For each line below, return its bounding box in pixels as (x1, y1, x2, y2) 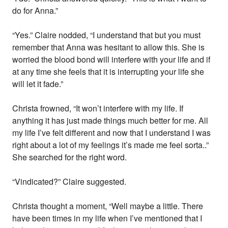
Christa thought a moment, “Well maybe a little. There (12, 200, 204, 212)
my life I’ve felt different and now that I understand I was (12, 127, 211, 139)
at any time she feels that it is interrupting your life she (12, 66, 205, 78)
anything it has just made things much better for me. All (12, 115, 209, 127)
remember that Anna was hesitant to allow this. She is (12, 41, 205, 53)
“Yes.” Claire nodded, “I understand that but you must (12, 29, 201, 41)
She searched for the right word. (12, 151, 127, 163)
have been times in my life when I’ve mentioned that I (12, 212, 203, 224)
